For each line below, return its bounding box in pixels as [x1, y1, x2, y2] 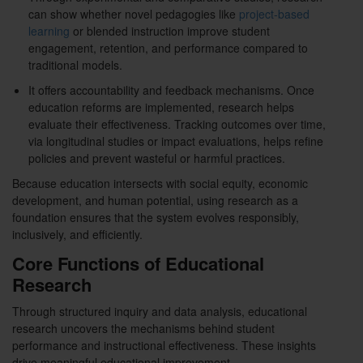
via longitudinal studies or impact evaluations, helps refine [28, 133, 323, 150]
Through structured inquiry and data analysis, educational [12, 303, 307, 320]
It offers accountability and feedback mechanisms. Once [28, 82, 314, 99]
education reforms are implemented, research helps [28, 99, 294, 116]
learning [28, 23, 73, 40]
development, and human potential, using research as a [12, 192, 298, 209]
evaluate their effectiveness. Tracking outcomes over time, [28, 116, 326, 133]
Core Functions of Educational [12, 250, 264, 277]
